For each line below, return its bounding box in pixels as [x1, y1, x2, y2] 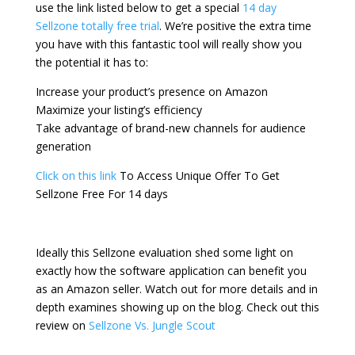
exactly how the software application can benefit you [35, 263, 307, 279]
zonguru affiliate [215, 318, 299, 334]
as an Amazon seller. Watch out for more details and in [35, 281, 318, 297]
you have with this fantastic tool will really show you [35, 36, 302, 52]
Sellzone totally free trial [35, 18, 159, 34]
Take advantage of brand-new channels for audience [35, 120, 306, 136]
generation [35, 139, 91, 155]
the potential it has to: [35, 55, 148, 71]
